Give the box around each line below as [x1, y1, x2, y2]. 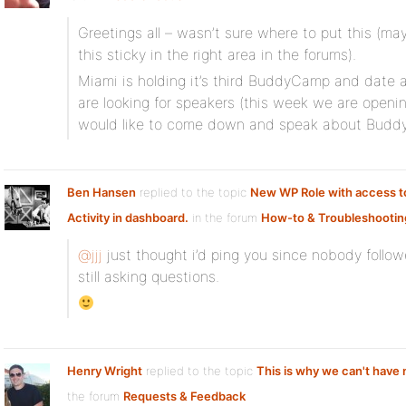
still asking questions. [78, 267, 219, 285]
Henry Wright [67, 363, 142, 378]
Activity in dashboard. [67, 210, 188, 225]
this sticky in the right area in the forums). [78, 45, 356, 63]
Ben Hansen [67, 185, 136, 199]
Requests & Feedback [123, 389, 246, 403]
